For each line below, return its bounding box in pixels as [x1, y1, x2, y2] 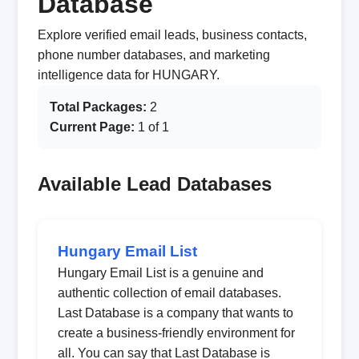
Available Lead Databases [37, 173, 272, 195]
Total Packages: [49, 100, 147, 114]
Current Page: [49, 120, 135, 134]
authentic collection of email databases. [57, 286, 281, 300]
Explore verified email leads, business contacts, [37, 28, 307, 42]
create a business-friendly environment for [57, 326, 295, 340]
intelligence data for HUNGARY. [37, 68, 220, 82]
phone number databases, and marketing [37, 48, 270, 62]
